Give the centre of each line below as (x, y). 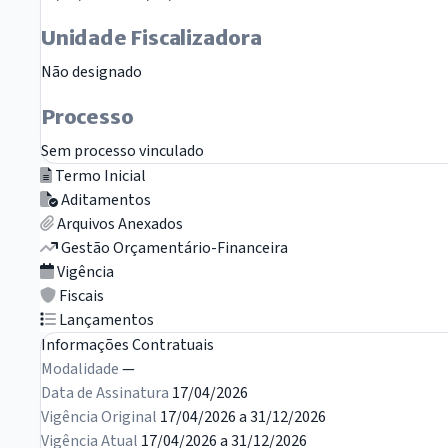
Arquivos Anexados (118, 224)
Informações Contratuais (127, 345)
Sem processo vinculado (122, 151)
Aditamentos (104, 200)
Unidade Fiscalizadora (151, 38)
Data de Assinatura (105, 393)
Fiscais (80, 296)
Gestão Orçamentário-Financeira (173, 248)
